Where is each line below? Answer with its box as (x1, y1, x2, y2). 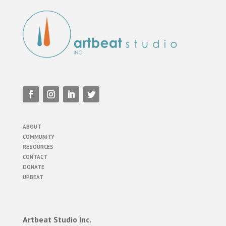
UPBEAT (22, 174, 43, 181)
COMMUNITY (22, 133, 54, 141)
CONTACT (22, 153, 47, 161)
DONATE (22, 163, 44, 171)
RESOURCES (22, 143, 53, 151)
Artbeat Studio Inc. (22, 214, 91, 225)
